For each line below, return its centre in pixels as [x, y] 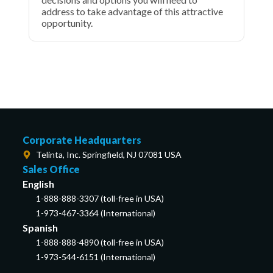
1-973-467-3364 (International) [96, 213]
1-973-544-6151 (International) [96, 257]
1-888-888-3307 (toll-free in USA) [100, 198]
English [38, 184]
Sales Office [51, 169]
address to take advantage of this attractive [132, 11]
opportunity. [67, 23]
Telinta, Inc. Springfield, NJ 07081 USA [109, 154]
